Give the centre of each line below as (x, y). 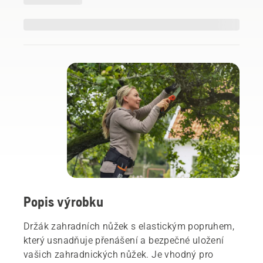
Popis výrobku (63, 202)
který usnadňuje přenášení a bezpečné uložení (124, 241)
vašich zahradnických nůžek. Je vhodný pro (119, 255)
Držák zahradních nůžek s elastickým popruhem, (129, 227)
